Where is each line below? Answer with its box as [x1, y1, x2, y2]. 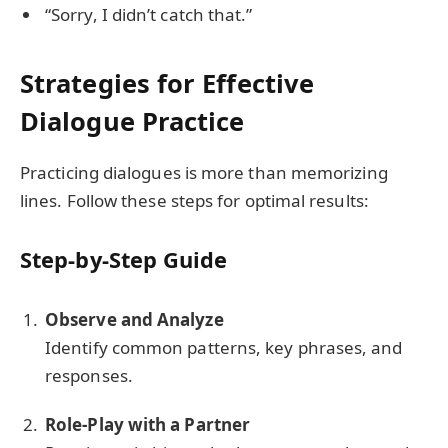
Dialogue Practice [20, 103, 245, 138]
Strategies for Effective [20, 65, 315, 100]
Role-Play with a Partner [45, 412, 251, 436]
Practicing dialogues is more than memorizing [20, 160, 388, 184]
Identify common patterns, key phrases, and [45, 336, 403, 360]
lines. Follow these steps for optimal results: [20, 188, 369, 212]
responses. [45, 364, 133, 388]
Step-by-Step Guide [20, 245, 228, 275]
